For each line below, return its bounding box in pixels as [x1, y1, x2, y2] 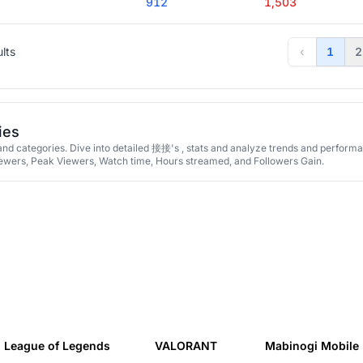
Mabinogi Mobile [264, 339, 359, 352]
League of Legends [4, 339, 110, 352]
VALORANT [155, 339, 217, 352]
